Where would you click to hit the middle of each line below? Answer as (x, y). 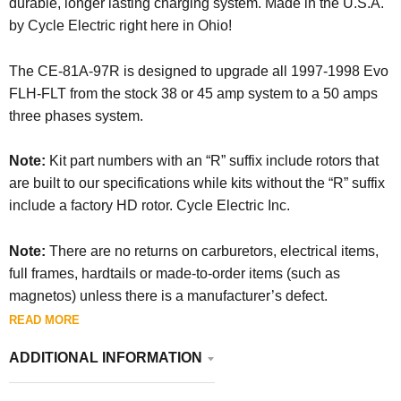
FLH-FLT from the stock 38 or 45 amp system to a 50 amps (193, 93)
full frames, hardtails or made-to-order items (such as (175, 273)
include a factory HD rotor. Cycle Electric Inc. (149, 206)
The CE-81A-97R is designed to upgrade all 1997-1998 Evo (199, 71)
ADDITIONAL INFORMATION (106, 357)
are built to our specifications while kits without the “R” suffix (197, 183)
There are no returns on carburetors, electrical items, (214, 251)
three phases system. (76, 115)
